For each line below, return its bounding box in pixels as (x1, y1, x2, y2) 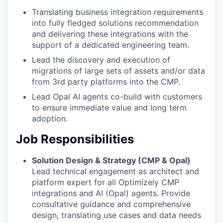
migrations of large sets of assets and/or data (32, 65, 205, 76)
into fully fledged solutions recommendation (32, 17, 199, 28)
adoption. (32, 113, 68, 123)
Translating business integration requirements (32, 6, 203, 17)
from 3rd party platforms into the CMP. (32, 76, 180, 87)
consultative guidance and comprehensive (32, 199, 191, 209)
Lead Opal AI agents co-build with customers (32, 91, 202, 102)
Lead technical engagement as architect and (32, 166, 199, 176)
